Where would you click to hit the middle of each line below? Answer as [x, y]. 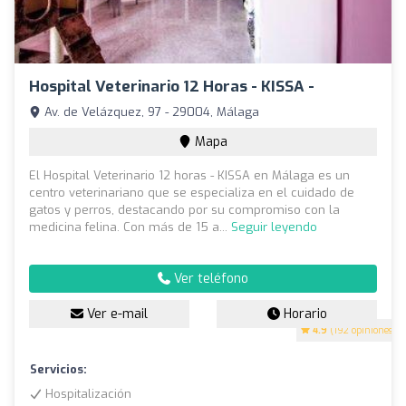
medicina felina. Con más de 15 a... [130, 227]
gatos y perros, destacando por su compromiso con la [184, 209]
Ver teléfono [209, 278]
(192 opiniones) [362, 330]
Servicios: [58, 369]
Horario [303, 314]
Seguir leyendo [274, 227]
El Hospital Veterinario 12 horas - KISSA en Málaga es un [189, 175]
